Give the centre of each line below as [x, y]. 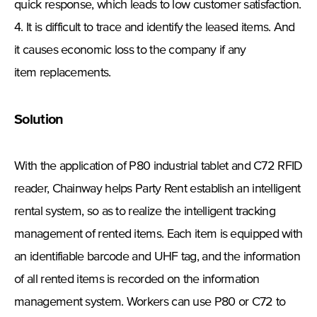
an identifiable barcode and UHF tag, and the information [157, 257]
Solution [39, 120]
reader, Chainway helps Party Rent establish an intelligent [157, 189]
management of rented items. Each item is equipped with [158, 235]
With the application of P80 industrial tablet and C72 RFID [158, 167]
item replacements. [67, 73]
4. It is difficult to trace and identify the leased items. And [155, 28]
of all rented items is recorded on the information [137, 280]
